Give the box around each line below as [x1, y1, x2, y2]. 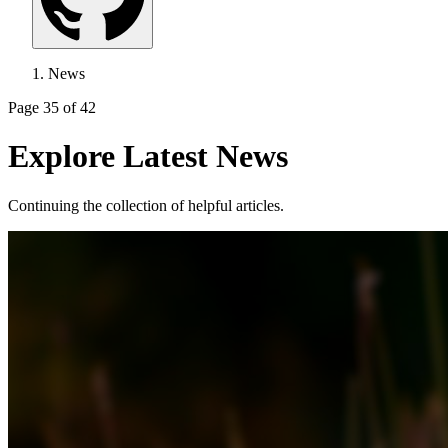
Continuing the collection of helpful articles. [8, 196, 284, 214]
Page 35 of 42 [8, 99, 96, 116]
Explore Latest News [8, 138, 288, 175]
